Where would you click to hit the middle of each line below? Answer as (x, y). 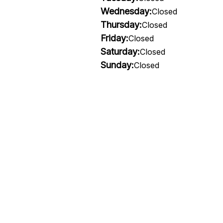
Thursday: (121, 25)
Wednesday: (126, 11)
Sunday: (117, 65)
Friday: (114, 38)
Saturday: (120, 52)
